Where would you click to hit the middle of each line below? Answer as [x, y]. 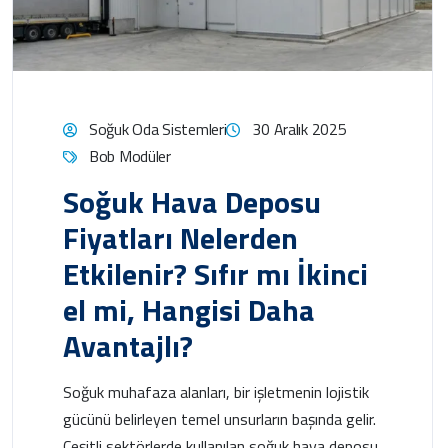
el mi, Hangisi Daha [189, 309]
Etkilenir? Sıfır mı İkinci [215, 273]
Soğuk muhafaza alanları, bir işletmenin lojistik [216, 391]
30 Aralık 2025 [299, 128]
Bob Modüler [130, 155]
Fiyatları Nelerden [180, 237]
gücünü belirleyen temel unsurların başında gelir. [219, 418]
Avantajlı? [128, 345]
